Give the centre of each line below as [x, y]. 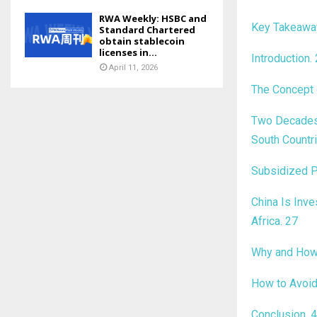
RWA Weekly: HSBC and [153, 18]
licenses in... [128, 52]
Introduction [281, 58]
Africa [266, 221]
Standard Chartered [147, 29]
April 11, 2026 [133, 67]
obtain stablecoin [142, 41]
